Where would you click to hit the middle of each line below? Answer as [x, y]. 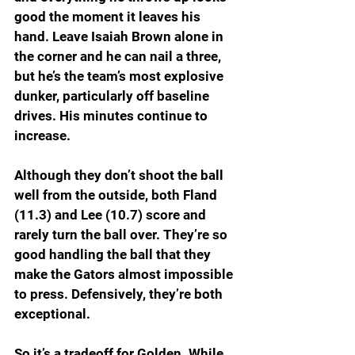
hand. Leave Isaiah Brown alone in [120, 37]
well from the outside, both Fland [117, 195]
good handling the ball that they [114, 255]
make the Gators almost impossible [125, 275]
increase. [44, 136]
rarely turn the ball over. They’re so [122, 235]
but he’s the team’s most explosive [120, 76]
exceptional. [52, 314]
